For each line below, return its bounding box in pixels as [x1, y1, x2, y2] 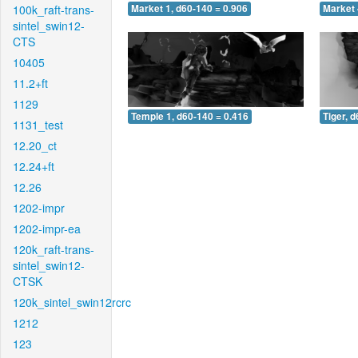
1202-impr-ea [13, 221, 81, 237]
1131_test [13, 117, 63, 133]
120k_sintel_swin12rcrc [13, 294, 131, 310]
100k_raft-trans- [13, 2, 94, 18]
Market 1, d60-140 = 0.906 [131, 2, 248, 16]
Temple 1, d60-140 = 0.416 [131, 109, 249, 123]
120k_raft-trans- [13, 241, 94, 257]
